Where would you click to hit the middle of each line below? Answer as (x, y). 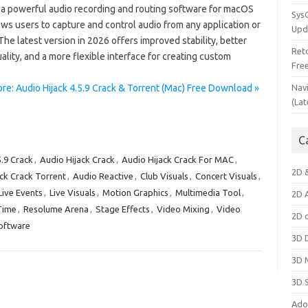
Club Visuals (164, 176)
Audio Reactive (103, 176)
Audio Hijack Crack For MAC (177, 159)
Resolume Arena (56, 209)
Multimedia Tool (208, 192)
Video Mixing (183, 209)
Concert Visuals (226, 176)
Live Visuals (72, 192)
